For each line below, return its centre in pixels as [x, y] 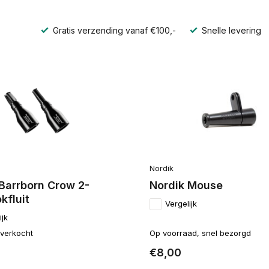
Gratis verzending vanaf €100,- [113, 31]
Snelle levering [230, 31]
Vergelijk [181, 204]
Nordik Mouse [186, 186]
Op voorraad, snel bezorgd [200, 233]
